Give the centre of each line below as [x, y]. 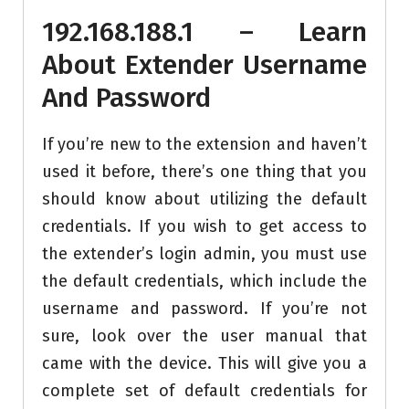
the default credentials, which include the [204, 282]
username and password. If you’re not [204, 309]
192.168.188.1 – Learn [204, 32]
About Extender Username [204, 65]
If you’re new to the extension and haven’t [204, 145]
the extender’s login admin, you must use [204, 254]
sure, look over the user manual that [204, 336]
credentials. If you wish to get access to [204, 227]
